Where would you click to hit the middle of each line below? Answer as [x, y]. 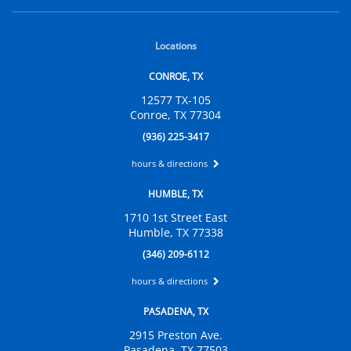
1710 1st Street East [175, 218]
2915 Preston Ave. [175, 335]
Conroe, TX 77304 [175, 115]
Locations [175, 46]
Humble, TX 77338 [175, 233]
